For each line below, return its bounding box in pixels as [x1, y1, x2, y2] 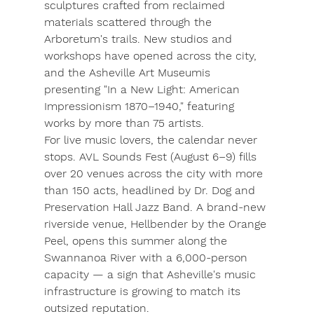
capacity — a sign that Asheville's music [43, 268, 259, 282]
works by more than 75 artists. [43, 116, 204, 130]
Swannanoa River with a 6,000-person [43, 251, 251, 265]
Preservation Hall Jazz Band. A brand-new [43, 200, 269, 214]
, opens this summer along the [65, 234, 231, 248]
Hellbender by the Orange [130, 217, 270, 231]
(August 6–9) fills [166, 150, 260, 164]
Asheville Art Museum [88, 66, 202, 80]
